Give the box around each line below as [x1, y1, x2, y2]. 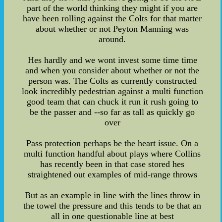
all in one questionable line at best [51, 211, 174, 221]
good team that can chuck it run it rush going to [26, 96, 198, 107]
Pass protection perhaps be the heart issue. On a [26, 138, 199, 148]
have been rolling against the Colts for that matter [23, 13, 202, 23]
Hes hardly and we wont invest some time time [27, 55, 197, 65]
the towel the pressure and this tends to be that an [23, 200, 202, 211]
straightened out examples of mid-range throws [27, 169, 197, 179]
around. [99, 34, 126, 44]
